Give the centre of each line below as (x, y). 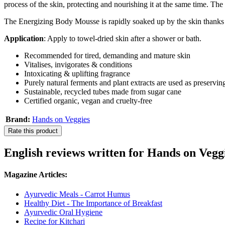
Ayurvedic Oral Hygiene (63, 212)
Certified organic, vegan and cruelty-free (88, 101)
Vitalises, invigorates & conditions (78, 65)
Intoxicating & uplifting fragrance (77, 74)
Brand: (18, 120)
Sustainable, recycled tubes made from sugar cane (103, 92)
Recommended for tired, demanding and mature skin (107, 56)
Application (24, 39)
